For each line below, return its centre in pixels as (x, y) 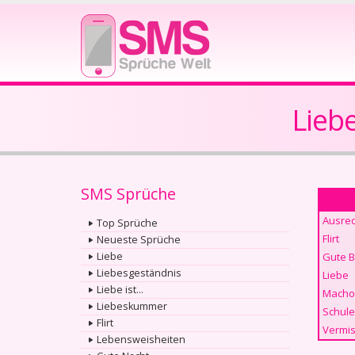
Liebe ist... (120, 290)
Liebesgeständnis (139, 273)
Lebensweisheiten (141, 340)
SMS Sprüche (128, 194)
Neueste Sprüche (139, 240)
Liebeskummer (132, 306)
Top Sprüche (127, 223)
